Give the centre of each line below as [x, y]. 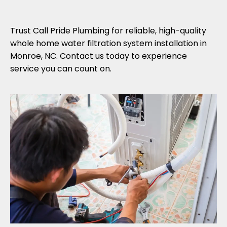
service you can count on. [61, 69]
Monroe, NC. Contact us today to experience [99, 56]
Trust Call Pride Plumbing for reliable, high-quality [108, 31]
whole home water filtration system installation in [108, 44]
